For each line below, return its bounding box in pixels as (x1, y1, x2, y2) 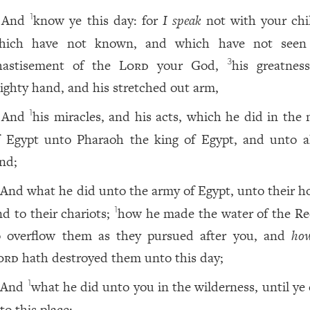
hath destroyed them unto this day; (19, 248, 224, 267)
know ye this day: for (33, 11, 163, 30)
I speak (162, 11, 201, 30)
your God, (149, 56, 228, 75)
